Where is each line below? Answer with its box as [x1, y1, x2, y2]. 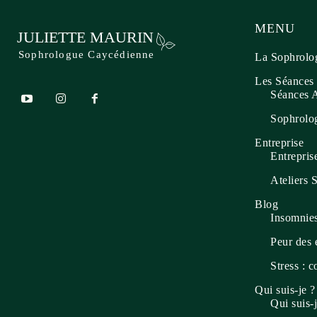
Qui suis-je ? [255, 284, 316, 296]
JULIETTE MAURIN [17, 28, 154, 46]
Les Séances [255, 75, 314, 87]
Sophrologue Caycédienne [18, 49, 155, 60]
